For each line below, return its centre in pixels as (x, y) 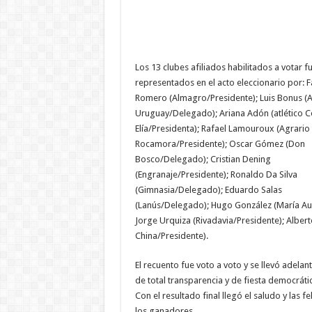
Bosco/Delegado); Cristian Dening (203, 159)
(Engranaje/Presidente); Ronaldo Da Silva (216, 174)
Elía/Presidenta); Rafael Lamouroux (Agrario (222, 128)
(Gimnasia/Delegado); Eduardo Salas (208, 189)
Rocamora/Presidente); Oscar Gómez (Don (220, 143)
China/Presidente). (171, 235)
